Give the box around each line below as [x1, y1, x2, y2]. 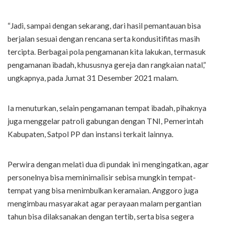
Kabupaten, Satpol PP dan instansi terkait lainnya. [8, 130, 173, 139]
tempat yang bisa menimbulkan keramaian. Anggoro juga [8, 186, 198, 195]
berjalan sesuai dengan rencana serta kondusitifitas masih [8, 34, 200, 44]
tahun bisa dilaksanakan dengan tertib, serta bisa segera [8, 212, 194, 221]
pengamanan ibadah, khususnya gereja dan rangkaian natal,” [8, 60, 206, 70]
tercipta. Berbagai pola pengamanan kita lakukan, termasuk [8, 47, 206, 57]
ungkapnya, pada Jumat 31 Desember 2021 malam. [8, 73, 178, 83]
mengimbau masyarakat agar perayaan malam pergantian [8, 199, 201, 208]
